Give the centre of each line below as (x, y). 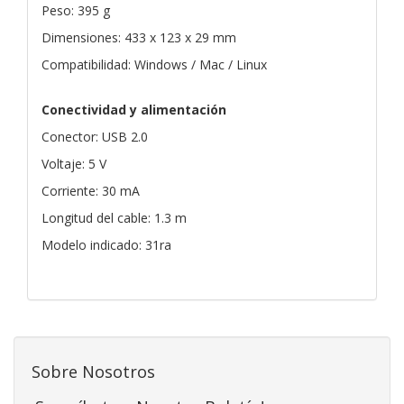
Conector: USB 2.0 (95, 136)
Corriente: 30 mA (91, 190)
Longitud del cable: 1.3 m (114, 217)
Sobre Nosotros (93, 371)
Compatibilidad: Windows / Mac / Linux (154, 64)
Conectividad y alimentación (134, 109)
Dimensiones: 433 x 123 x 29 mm (139, 37)
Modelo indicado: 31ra (106, 244)
